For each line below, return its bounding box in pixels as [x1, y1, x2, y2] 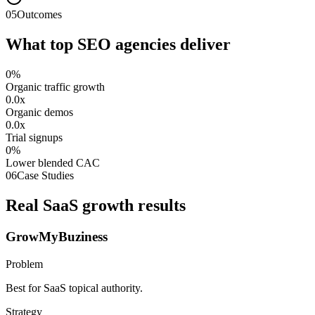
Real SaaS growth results [6, 196, 186, 215]
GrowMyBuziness [6, 229, 108, 244]
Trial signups [6, 131, 63, 144]
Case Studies [17, 169, 74, 182]
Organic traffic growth [6, 81, 105, 94]
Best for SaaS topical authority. [6, 281, 143, 294]
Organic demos [6, 106, 73, 119]
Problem [6, 257, 43, 270]
